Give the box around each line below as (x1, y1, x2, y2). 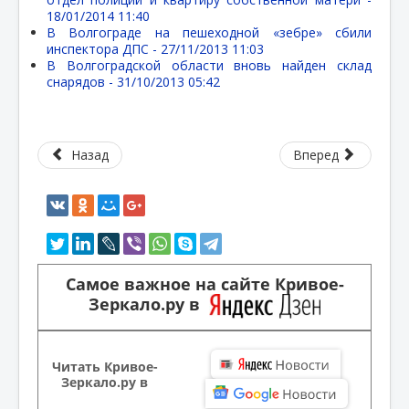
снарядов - (47, 72, 117, 90)
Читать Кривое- (51, 357, 158, 375)
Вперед (292, 145, 339, 163)
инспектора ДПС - (47, 39, 161, 58)
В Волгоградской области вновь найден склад (47, 56, 372, 74)
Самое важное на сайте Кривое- (65, 272, 344, 296)
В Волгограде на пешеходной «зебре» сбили (47, 23, 372, 41)
